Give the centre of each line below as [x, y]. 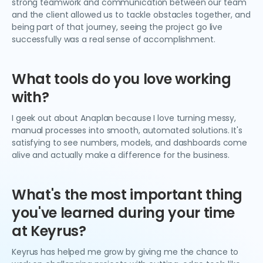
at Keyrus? [49, 231]
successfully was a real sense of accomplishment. [114, 39]
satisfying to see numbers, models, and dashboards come [130, 143]
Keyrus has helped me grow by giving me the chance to [125, 252]
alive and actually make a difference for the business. [121, 155]
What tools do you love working [122, 79]
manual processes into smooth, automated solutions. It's [127, 130]
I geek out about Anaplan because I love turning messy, [124, 118]
